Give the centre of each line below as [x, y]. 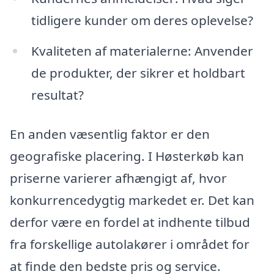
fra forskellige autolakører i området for [130, 244]
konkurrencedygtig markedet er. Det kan [132, 200]
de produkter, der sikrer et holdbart [138, 72]
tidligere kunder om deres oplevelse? [142, 20]
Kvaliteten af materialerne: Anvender [142, 50]
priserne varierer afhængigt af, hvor [118, 178]
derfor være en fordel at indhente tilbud [130, 222]
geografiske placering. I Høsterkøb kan [127, 156]
